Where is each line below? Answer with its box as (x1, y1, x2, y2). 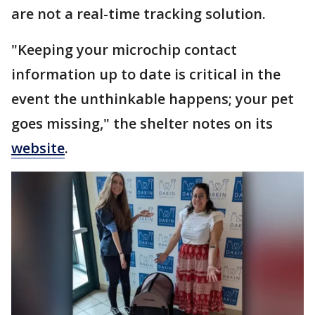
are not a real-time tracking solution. (11, 4, 266, 23)
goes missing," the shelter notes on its (11, 113, 273, 133)
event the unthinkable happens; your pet (11, 89, 294, 108)
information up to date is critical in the (11, 64, 281, 84)
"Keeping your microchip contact (11, 39, 237, 59)
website (11, 138, 65, 157)
